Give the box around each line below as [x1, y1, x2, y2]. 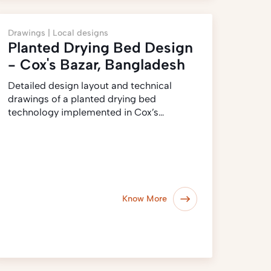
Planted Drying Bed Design [7, 39, 193, 56]
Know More [122, 194, 167, 204]
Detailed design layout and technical [7, 80, 172, 91]
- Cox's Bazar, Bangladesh [7, 56, 185, 73]
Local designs [52, 28, 108, 38]
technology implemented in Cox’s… [7, 106, 164, 118]
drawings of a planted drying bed [7, 93, 156, 105]
